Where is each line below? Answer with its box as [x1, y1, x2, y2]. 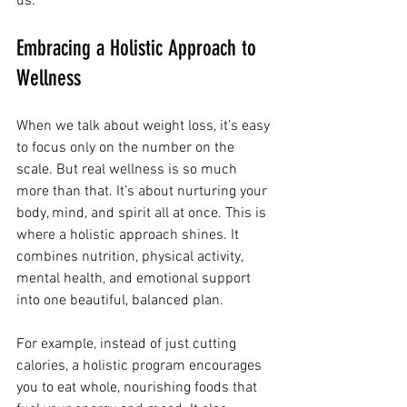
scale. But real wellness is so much [16, 161, 241, 179]
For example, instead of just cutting [16, 335, 240, 353]
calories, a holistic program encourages [16, 357, 265, 375]
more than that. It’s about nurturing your [16, 183, 271, 201]
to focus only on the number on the [16, 139, 238, 157]
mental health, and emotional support [16, 270, 254, 288]
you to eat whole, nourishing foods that [16, 379, 261, 397]
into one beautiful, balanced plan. [16, 292, 223, 310]
